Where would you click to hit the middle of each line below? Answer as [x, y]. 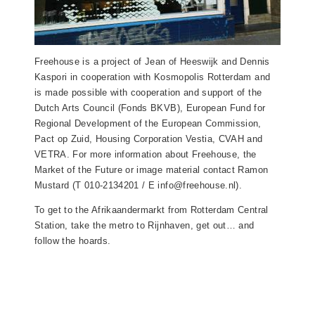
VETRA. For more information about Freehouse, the [146, 155]
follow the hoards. [73, 241]
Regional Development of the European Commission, [148, 124]
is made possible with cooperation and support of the [148, 93]
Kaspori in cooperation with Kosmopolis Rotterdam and [153, 77]
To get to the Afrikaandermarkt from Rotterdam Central [152, 210]
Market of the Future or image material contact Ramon [152, 170]
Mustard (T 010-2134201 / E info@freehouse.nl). [139, 186]
